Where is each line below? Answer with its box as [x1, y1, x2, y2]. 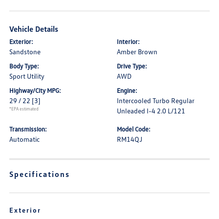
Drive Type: [117, 62, 147, 70]
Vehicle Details [9, 24, 59, 34]
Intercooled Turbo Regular [117, 96, 195, 105]
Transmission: [9, 125, 47, 133]
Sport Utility [9, 72, 45, 80]
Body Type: [9, 62, 40, 70]
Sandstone [9, 47, 41, 56]
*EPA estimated [9, 106, 39, 111]
